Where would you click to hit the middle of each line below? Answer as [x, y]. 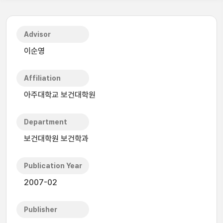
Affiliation [42, 78]
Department [46, 122]
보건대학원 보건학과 [56, 139]
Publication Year [53, 166]
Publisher [41, 210]
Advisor [37, 34]
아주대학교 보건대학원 [60, 95]
